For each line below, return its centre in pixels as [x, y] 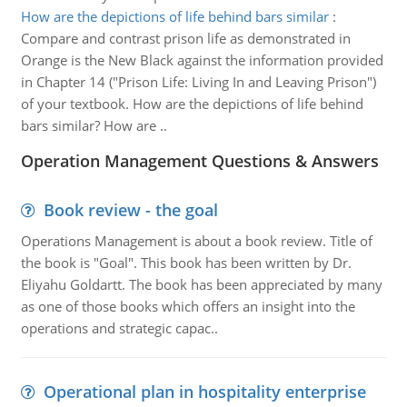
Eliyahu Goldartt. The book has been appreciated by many [201, 284]
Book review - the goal [130, 210]
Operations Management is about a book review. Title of [196, 241]
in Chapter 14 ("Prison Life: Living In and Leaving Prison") [198, 82]
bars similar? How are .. [94, 125]
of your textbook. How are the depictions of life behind [192, 104]
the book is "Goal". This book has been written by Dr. [186, 263]
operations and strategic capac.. [119, 328]
